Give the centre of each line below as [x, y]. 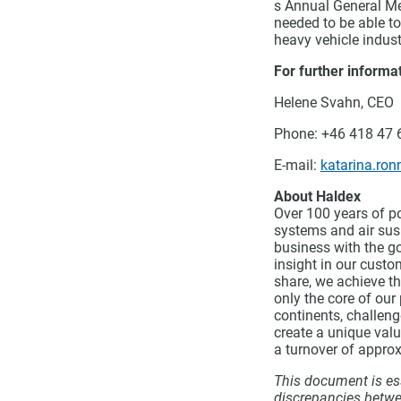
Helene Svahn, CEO [333, 102]
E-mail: [297, 165]
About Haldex [317, 196]
